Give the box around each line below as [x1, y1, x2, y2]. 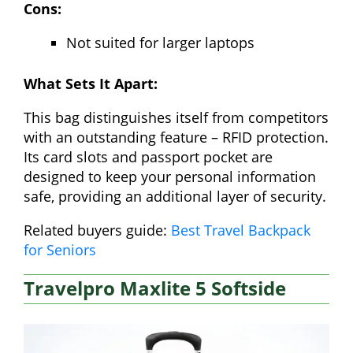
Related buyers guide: [24, 220, 171, 240]
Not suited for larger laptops [66, 32, 255, 52]
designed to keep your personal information [24, 166, 316, 186]
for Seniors [24, 240, 96, 259]
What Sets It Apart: [24, 73, 158, 93]
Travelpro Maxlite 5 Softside [24, 274, 286, 301]
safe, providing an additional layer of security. [24, 186, 326, 206]
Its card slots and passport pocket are [24, 147, 273, 166]
